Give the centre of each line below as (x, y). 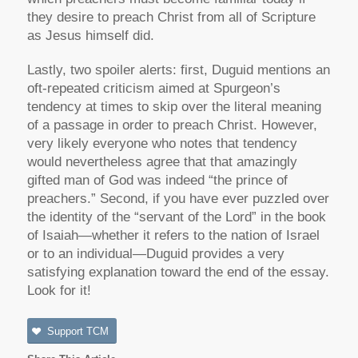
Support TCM (78, 332)
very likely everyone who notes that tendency (162, 143)
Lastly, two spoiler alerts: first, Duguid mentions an (178, 70)
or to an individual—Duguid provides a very (155, 253)
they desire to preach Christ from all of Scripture (171, 17)
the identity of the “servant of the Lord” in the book (176, 217)
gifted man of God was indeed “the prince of (157, 180)
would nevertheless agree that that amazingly (162, 161)
